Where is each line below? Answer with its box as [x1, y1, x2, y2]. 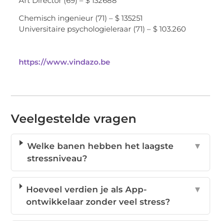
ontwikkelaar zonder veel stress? [26, 196, 171, 207]
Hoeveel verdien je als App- [26, 184, 147, 194]
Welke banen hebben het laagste [27, 141, 174, 151]
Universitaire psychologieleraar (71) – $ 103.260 [19, 24, 186, 34]
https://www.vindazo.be [19, 57, 110, 67]
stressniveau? [27, 153, 87, 163]
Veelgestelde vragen [11, 111, 137, 126]
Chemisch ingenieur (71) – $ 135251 [19, 13, 143, 23]
